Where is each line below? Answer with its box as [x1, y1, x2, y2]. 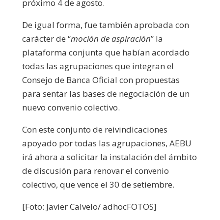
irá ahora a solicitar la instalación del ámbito [22, 151, 197, 163]
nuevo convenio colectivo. [22, 101, 120, 113]
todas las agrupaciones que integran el [22, 60, 174, 72]
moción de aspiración [70, 32, 151, 44]
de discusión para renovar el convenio [22, 165, 169, 176]
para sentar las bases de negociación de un [22, 87, 190, 99]
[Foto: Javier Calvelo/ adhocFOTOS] [22, 200, 157, 212]
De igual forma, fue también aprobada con [22, 19, 189, 30]
